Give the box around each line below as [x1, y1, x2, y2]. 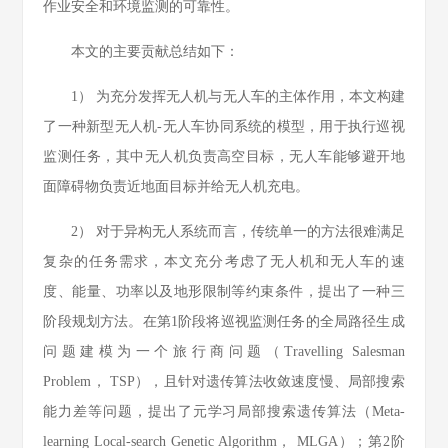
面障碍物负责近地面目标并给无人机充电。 [43, 179, 310, 194]
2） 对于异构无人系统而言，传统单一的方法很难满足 [71, 224, 405, 239]
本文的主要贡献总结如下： [71, 44, 240, 59]
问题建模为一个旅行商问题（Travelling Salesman [43, 344, 405, 359]
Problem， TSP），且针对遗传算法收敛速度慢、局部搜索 [43, 374, 405, 389]
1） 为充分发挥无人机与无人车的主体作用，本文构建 [71, 89, 405, 104]
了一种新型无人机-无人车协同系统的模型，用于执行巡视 [43, 119, 405, 134]
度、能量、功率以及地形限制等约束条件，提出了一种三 [43, 284, 405, 299]
